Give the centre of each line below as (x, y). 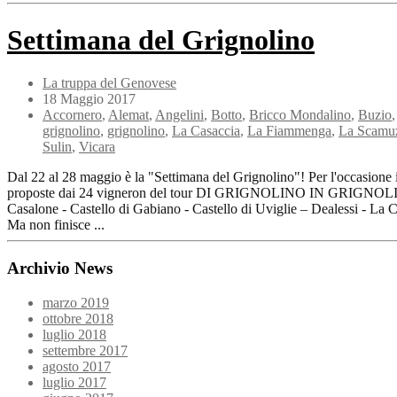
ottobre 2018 (78, 318)
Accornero (72, 115)
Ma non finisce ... (56, 225)
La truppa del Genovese (109, 83)
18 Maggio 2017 (89, 99)
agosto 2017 (77, 366)
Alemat (128, 115)
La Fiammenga (289, 131)
